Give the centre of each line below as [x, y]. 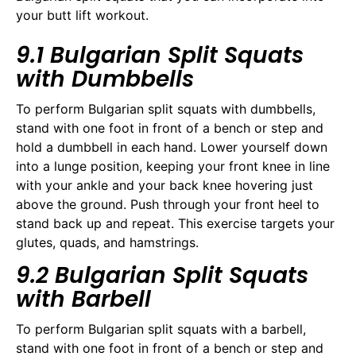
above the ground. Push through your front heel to [168, 205]
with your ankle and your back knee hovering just [164, 186]
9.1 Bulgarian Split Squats [160, 56]
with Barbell [83, 299]
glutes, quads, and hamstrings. [107, 243]
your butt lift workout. [82, 15]
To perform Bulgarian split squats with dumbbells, [166, 109]
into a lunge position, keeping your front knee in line [173, 166]
